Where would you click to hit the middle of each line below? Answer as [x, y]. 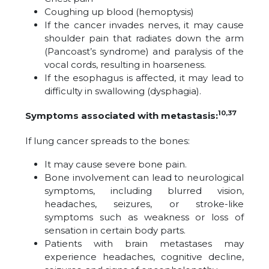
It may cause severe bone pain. [116, 164]
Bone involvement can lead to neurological [144, 177]
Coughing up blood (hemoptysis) [119, 12]
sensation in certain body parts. [115, 230]
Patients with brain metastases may [144, 243]
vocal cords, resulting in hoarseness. [125, 65]
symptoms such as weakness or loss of [144, 217]
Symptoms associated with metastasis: [122, 116]
